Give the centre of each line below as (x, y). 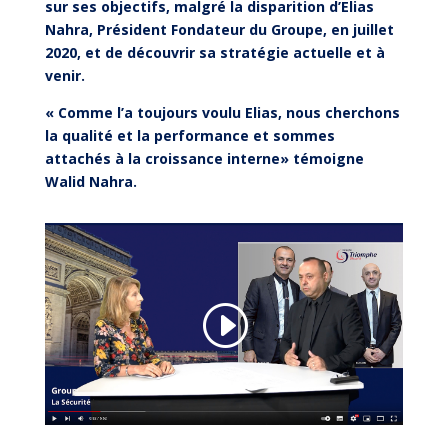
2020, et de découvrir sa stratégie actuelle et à (214, 52)
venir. (64, 75)
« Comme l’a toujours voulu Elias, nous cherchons (222, 112)
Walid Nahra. (90, 181)
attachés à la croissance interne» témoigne (204, 158)
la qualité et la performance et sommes (189, 135)
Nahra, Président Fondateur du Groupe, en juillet (219, 29)
